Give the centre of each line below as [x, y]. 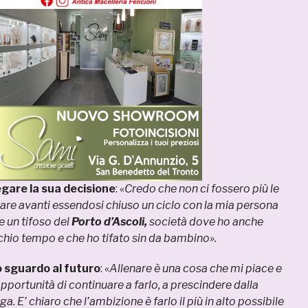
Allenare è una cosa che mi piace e [196, 269]
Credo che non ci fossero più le [202, 189]
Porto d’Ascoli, [109, 222]
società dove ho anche [205, 222]
